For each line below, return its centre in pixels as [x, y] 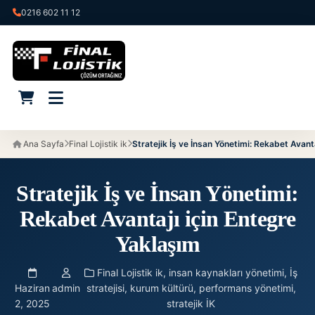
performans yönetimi [246, 288]
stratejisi [105, 288]
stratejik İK [191, 303]
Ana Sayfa [43, 143]
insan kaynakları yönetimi [227, 272]
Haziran [32, 288]
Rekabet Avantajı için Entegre [157, 218]
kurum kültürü [161, 288]
